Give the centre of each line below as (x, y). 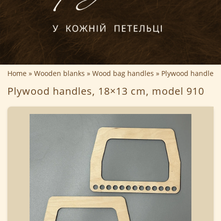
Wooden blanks (59, 74)
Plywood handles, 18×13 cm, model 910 (106, 91)
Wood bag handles (123, 74)
